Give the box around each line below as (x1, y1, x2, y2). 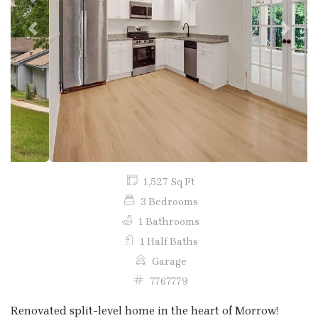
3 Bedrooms (140, 195, 198, 208)
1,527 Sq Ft (143, 175, 194, 188)
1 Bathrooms (138, 215, 199, 228)
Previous (31, 28, 77, 43)
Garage (151, 255, 187, 268)
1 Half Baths (140, 235, 198, 248)
